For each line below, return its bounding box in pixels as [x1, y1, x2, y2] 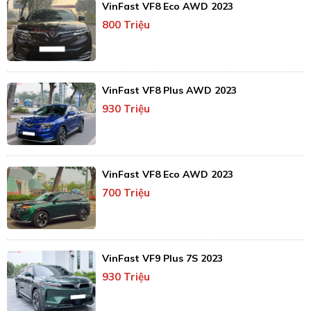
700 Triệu [101, 186, 150, 200]
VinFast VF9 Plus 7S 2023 [101, 252, 223, 265]
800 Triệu [101, 18, 150, 32]
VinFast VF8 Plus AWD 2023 [101, 84, 237, 97]
